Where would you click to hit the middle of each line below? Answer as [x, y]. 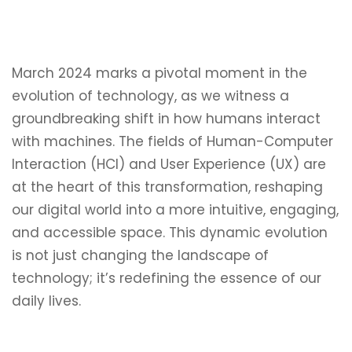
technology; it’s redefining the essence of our [167, 278]
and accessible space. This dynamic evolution [170, 233]
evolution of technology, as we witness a [150, 96]
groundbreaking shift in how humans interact [166, 119]
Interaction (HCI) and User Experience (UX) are [169, 164]
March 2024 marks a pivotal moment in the [159, 73]
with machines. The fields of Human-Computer [172, 141]
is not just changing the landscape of [140, 255]
